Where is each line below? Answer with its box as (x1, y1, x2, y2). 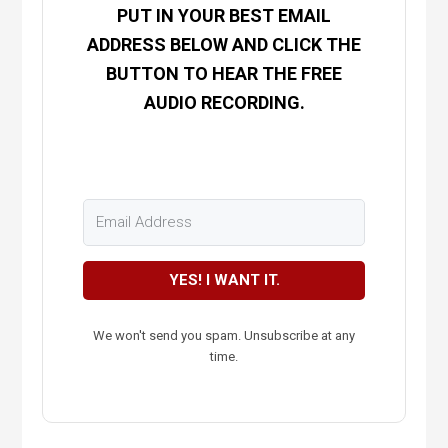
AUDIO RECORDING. (143, 92, 305, 113)
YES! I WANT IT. (168, 271, 280, 289)
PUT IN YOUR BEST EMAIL (117, 5, 331, 26)
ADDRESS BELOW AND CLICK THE (87, 34, 361, 55)
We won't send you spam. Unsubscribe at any (93, 328, 355, 343)
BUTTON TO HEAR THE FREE (106, 63, 342, 84)
